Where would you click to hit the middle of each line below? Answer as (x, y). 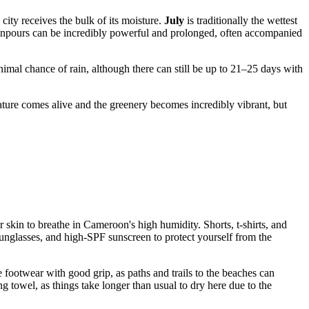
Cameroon (106, 225)
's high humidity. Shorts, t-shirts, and (208, 225)
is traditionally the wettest (241, 21)
